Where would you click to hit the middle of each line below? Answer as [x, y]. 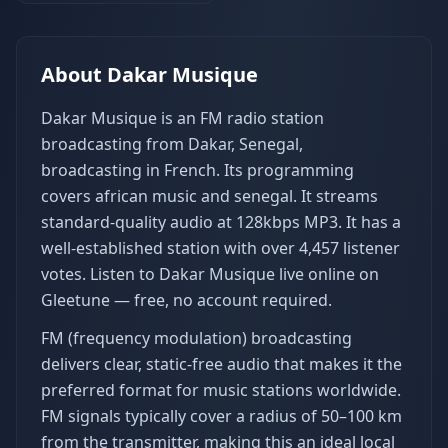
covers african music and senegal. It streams [209, 196]
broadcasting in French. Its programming [197, 170]
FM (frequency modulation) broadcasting [196, 338]
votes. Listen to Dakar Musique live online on [210, 274]
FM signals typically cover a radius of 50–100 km [221, 416]
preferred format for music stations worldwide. [221, 390]
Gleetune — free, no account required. [186, 300]
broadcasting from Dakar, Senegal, [172, 144]
